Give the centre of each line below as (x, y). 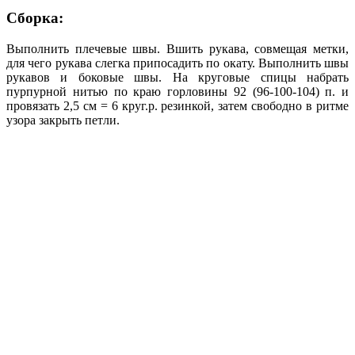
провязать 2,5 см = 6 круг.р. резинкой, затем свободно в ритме (177, 105)
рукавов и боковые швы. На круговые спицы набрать (177, 77)
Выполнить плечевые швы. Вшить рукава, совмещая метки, (177, 48)
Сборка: (35, 17)
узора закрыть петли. (63, 120)
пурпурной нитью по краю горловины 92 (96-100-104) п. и (177, 91)
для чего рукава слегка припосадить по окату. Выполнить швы (177, 63)
